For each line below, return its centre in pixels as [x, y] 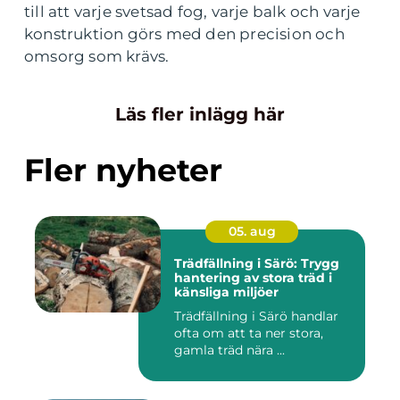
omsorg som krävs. [97, 57]
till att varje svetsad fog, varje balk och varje [192, 12]
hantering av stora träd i [253, 278]
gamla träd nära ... [229, 350]
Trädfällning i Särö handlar [256, 317]
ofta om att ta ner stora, [249, 333]
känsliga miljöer [226, 292]
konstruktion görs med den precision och [184, 34]
